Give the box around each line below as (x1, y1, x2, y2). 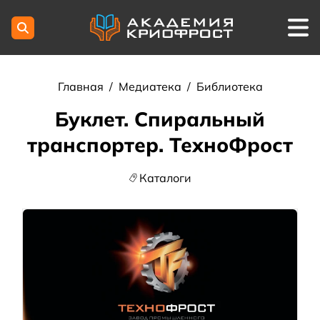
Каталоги (139, 171, 192, 186)
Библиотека (196, 79, 263, 94)
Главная (57, 79, 106, 94)
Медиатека (118, 79, 181, 94)
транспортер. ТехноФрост (27, 132, 293, 158)
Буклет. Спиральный (55, 106, 265, 132)
